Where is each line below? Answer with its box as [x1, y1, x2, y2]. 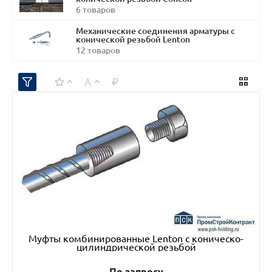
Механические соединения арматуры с [76, 26, 235, 36]
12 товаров [76, 46, 120, 55]
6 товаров [76, 5, 115, 15]
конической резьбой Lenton [76, 35, 190, 44]
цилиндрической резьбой [76, 242, 196, 253]
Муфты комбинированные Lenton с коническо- [29, 233, 243, 244]
